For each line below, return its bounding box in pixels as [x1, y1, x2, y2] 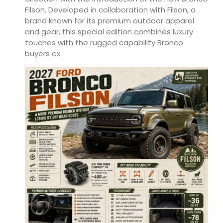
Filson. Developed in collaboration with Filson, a [25, 4, 196, 15]
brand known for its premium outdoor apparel [25, 15, 194, 26]
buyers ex [25, 48, 60, 59]
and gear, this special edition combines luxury [25, 26, 193, 37]
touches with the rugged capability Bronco [25, 37, 183, 48]
